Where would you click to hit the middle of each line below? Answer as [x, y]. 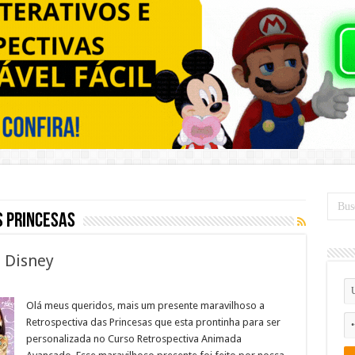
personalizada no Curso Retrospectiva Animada [134, 339]
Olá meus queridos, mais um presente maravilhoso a [145, 305]
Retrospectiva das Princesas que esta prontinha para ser [153, 322]
